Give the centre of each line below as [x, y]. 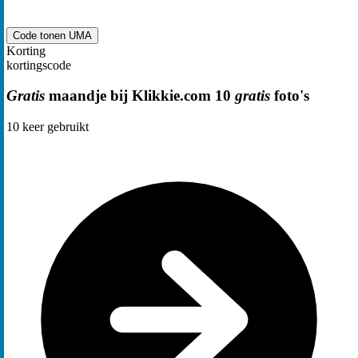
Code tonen [41, 35]
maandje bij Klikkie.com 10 [140, 96]
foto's [290, 96]
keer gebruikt [54, 126]
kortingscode [39, 65]
